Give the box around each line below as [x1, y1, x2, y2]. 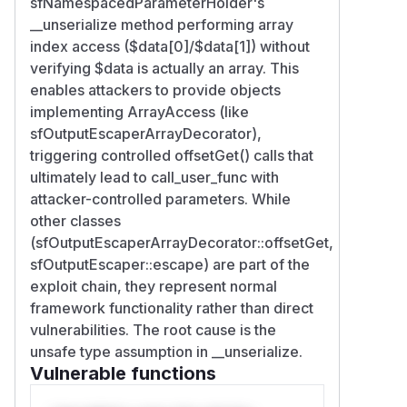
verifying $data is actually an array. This [30, 58, 299, 77]
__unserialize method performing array [30, 15, 293, 34]
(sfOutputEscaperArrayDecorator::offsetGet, [30, 233, 333, 252]
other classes [30, 211, 121, 230]
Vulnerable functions [30, 362, 216, 384]
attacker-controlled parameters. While [30, 189, 291, 208]
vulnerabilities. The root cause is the [30, 320, 276, 339]
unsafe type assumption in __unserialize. [30, 342, 303, 361]
